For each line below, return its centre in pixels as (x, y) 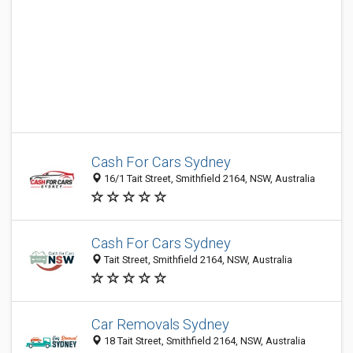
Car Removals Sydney (160, 325)
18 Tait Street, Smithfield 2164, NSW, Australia (204, 341)
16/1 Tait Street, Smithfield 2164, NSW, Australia (208, 179)
